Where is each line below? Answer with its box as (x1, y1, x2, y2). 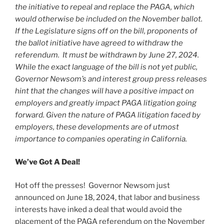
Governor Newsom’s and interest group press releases (15, 74, 207, 83)
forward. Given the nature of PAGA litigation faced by (15, 110, 200, 119)
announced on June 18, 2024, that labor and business (15, 192, 200, 202)
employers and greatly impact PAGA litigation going (15, 98, 196, 107)
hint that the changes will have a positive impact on (15, 86, 194, 95)
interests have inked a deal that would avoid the (15, 204, 182, 214)
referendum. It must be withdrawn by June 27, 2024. (15, 50, 200, 59)
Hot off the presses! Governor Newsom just (15, 180, 170, 190)
